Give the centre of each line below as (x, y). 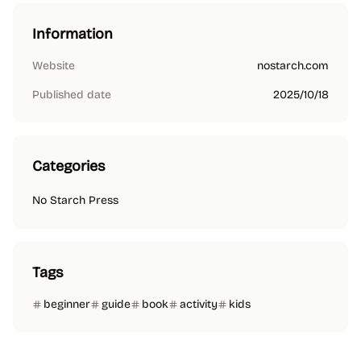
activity (199, 304)
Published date (72, 95)
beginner (67, 304)
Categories (69, 166)
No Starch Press (75, 200)
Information (73, 34)
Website (54, 66)
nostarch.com (293, 66)
